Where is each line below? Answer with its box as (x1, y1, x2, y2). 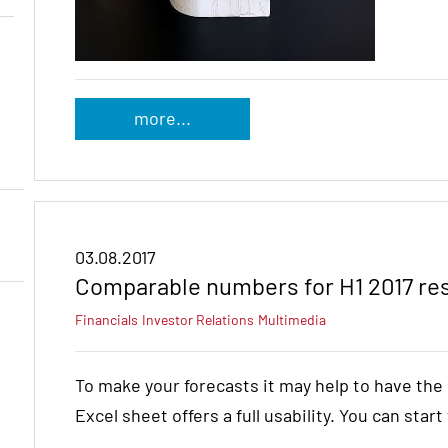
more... (133, 107, 191, 130)
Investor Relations (142, 311, 254, 329)
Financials (75, 311, 138, 329)
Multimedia (258, 311, 326, 329)
